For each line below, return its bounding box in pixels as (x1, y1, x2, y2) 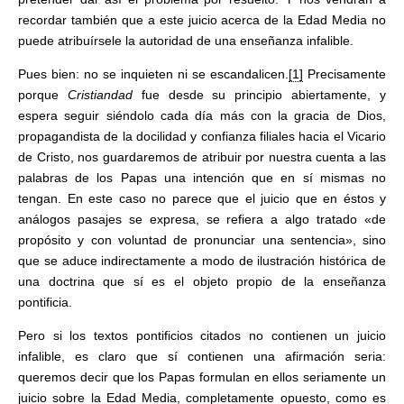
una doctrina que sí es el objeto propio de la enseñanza (18, 274, 386, 289)
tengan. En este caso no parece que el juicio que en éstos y (18, 191, 386, 206)
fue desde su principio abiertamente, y (132, 87, 387, 102)
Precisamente (303, 67, 386, 81)
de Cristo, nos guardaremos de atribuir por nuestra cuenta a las (18, 150, 386, 164)
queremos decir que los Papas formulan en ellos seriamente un (18, 370, 386, 384)
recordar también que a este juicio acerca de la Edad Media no (18, 13, 386, 27)
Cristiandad (67, 87, 133, 102)
